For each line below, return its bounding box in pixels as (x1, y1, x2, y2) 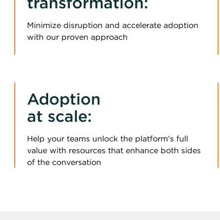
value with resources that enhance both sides (27, 145, 201, 155)
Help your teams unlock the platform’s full (27, 134, 188, 143)
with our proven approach (27, 32, 128, 42)
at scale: (27, 107, 92, 126)
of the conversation (27, 157, 101, 167)
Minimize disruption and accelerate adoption (27, 20, 198, 30)
